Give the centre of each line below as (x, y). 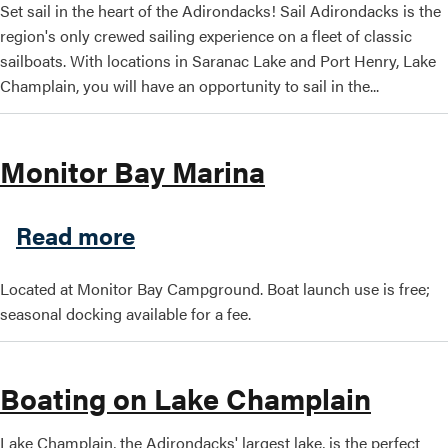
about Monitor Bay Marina (278, 233)
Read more (75, 234)
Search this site (161, 60)
